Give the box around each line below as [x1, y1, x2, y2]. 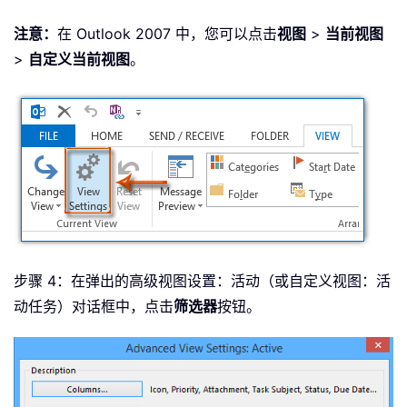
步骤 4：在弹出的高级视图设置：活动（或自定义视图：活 [14, 272, 391, 291]
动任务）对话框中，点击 [14, 297, 174, 316]
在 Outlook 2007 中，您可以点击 [57, 25, 277, 44]
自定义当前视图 [28, 50, 130, 69]
